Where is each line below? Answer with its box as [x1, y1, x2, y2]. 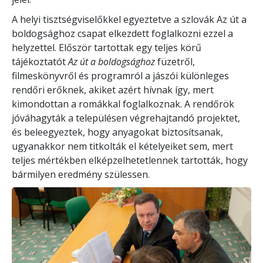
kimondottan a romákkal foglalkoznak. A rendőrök [12, 97, 234, 110]
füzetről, [155, 55, 195, 68]
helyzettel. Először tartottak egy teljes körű [12, 41, 201, 54]
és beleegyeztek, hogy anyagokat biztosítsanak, [12, 125, 223, 139]
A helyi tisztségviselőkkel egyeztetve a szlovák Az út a [12, 12, 247, 26]
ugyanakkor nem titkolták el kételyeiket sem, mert [12, 139, 233, 153]
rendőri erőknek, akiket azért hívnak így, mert [12, 83, 214, 96]
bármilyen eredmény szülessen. [12, 167, 150, 181]
